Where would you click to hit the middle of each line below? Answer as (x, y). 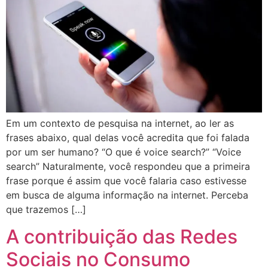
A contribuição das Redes (122, 236)
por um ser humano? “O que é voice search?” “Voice (124, 152)
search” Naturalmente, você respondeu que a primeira (128, 167)
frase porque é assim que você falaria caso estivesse (126, 181)
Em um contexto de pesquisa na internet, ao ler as (120, 124)
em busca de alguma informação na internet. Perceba (127, 195)
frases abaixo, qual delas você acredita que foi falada (128, 138)
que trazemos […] (46, 210)
